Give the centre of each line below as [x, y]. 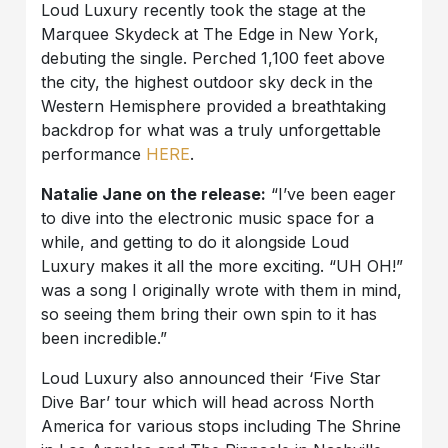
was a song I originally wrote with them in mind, [222, 290]
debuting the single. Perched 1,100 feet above [213, 58]
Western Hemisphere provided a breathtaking [214, 106]
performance [91, 154]
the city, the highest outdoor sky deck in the [207, 82]
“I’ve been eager [331, 194]
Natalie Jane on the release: [154, 194]
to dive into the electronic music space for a [208, 218]
